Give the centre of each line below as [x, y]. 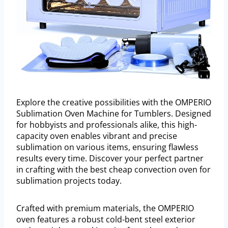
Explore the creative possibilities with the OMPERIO [114, 102]
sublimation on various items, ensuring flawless [107, 147]
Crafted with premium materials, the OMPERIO [105, 208]
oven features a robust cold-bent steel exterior [106, 219]
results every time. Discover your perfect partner [110, 158]
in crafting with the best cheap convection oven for [113, 169]
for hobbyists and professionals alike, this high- [107, 124]
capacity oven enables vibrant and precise [97, 136]
